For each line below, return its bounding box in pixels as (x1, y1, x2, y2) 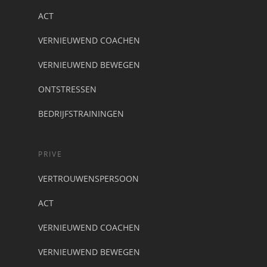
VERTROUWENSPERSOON (38, 172, 139, 184)
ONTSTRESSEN (38, 83, 97, 95)
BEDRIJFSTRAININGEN (38, 107, 124, 119)
